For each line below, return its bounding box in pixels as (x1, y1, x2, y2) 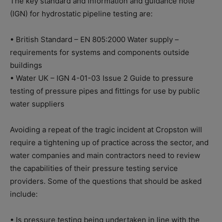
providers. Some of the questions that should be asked (10, 176, 202, 186)
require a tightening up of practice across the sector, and (10, 137, 209, 147)
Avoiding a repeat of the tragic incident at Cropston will (10, 124, 202, 134)
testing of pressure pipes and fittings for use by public (10, 86, 200, 96)
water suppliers (10, 99, 64, 109)
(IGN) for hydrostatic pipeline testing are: (10, 8, 153, 18)
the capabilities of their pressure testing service (10, 163, 178, 173)
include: (10, 189, 38, 199)
